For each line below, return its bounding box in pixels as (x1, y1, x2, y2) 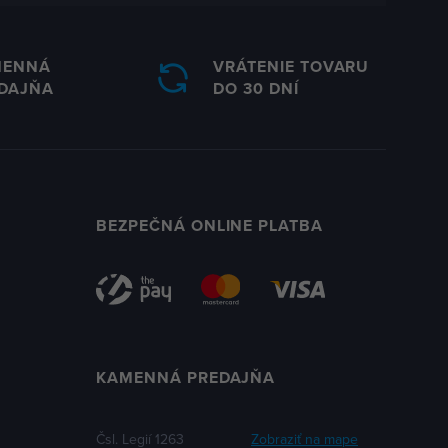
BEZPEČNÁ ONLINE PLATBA (96, 215, 324, 236)
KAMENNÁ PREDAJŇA (96, 367, 276, 388)
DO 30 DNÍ (213, 78, 299, 99)
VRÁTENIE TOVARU (213, 56, 370, 77)
